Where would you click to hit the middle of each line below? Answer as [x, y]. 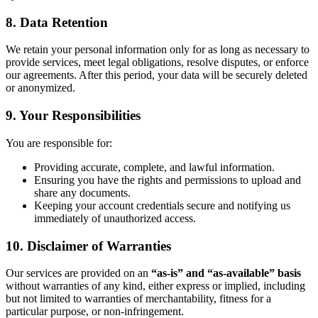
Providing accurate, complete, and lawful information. [154, 167]
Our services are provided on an [78, 273]
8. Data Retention [57, 22]
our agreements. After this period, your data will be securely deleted [157, 75]
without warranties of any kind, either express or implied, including [155, 286]
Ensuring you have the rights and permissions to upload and [168, 180]
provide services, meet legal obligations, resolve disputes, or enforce [157, 62]
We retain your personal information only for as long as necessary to [158, 50]
